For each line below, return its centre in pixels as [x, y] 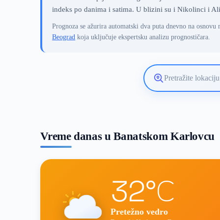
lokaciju [165, 90]
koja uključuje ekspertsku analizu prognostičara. [143, 37]
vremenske [169, 98]
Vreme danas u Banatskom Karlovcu [128, 136]
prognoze [167, 106]
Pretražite [167, 81]
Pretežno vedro [139, 212]
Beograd [64, 37]
